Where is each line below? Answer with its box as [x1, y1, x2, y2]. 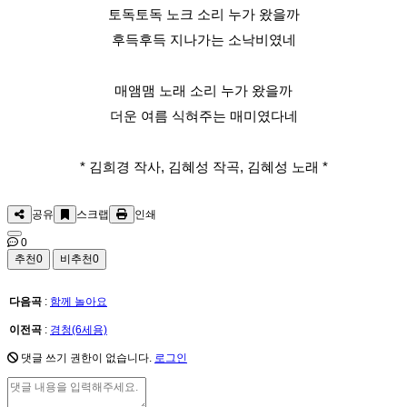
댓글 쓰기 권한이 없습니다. [18, 352, 154, 365]
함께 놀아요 [50, 295, 107, 309]
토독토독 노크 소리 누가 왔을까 [107, 6, 300, 23]
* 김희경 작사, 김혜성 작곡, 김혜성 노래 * [79, 159, 328, 175]
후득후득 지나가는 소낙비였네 [111, 32, 296, 48]
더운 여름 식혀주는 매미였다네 [109, 108, 298, 124]
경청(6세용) [50, 323, 107, 337]
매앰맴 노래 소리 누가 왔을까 [114, 83, 293, 99]
